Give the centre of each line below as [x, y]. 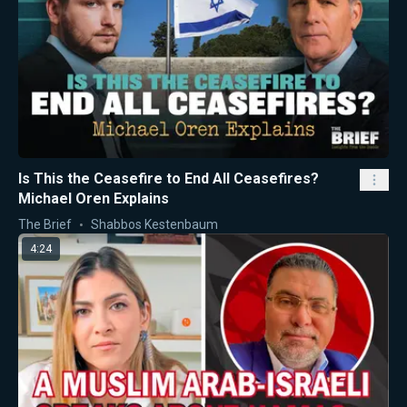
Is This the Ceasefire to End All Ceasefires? [169, 178]
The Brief [45, 224]
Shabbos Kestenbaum [154, 224]
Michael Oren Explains [94, 198]
